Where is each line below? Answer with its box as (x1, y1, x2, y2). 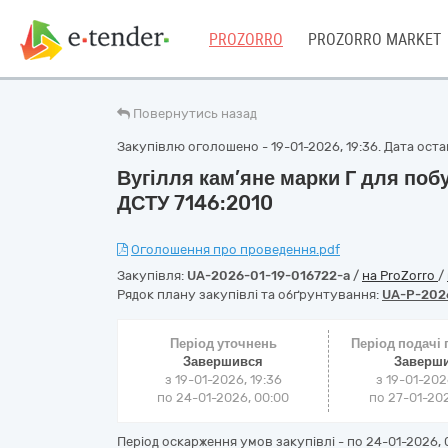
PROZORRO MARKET (308, 30, 441, 49)
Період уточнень (169, 336, 277, 351)
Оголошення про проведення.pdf (131, 242, 340, 257)
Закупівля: (117, 268, 187, 283)
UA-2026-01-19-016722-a (187, 268, 350, 283)
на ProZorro (362, 268, 438, 283)
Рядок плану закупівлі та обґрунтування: (117, 287, 382, 302)
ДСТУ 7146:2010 (117, 191, 273, 215)
